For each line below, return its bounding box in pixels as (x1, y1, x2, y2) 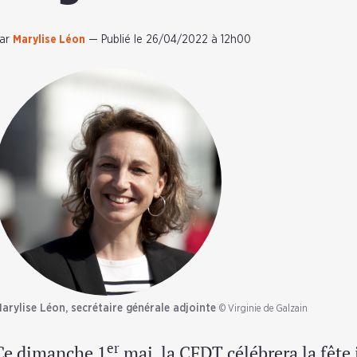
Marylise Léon (13, 34, 85, 45)
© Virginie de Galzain (219, 304, 308, 313)
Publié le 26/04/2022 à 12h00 (101, 34, 251, 45)
